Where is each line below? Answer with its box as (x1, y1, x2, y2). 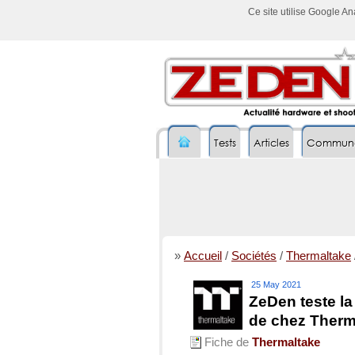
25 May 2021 (251, 280, 301, 289)
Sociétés (231, 250, 277, 262)
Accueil (184, 250, 222, 262)
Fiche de (204, 336, 249, 349)
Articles (254, 136, 289, 150)
